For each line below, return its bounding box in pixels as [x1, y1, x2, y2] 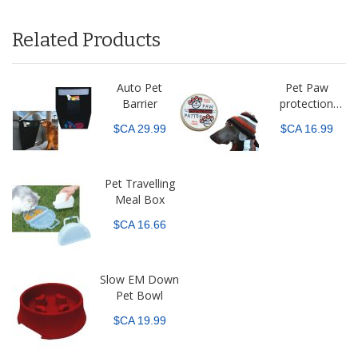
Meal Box [114, 192, 165, 208]
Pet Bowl [116, 288, 163, 304]
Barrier [121, 96, 157, 112]
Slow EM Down [100, 272, 179, 288]
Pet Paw [284, 80, 328, 96]
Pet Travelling [104, 176, 175, 192]
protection [280, 96, 333, 112]
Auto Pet [117, 80, 162, 96]
